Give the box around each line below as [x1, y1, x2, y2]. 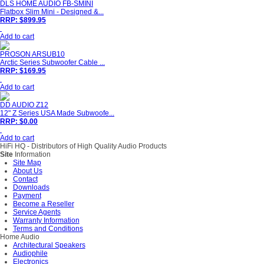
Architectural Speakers [12, 241, 85, 250]
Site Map [12, 159, 41, 167]
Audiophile [12, 249, 48, 258]
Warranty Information [12, 216, 80, 225]
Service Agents [12, 208, 61, 217]
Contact [12, 175, 38, 184]
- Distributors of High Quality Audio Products [25, 142, 167, 151]
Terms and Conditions [12, 225, 83, 233]
